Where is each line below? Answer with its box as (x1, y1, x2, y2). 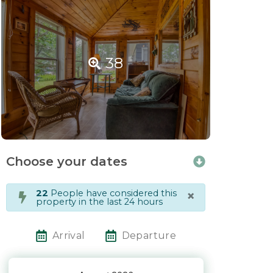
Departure (121, 229, 177, 241)
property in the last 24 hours (36, 196, 163, 207)
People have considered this (48, 187, 177, 199)
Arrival (52, 229, 85, 241)
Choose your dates (6, 154, 127, 169)
